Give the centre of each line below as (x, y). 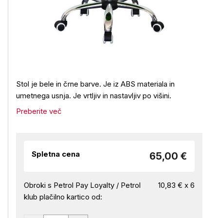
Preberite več (39, 111)
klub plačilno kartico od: (63, 197)
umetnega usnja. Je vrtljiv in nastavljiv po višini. (94, 96)
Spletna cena (56, 154)
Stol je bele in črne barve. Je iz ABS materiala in (95, 84)
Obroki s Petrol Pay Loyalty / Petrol (82, 185)
